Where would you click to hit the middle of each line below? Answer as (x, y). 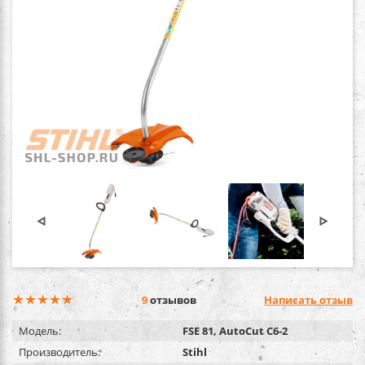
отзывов (172, 299)
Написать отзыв (308, 299)
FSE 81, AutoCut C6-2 (235, 330)
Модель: (40, 330)
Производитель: (59, 352)
